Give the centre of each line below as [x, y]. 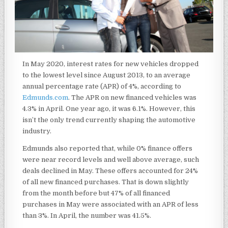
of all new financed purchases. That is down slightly [106, 182]
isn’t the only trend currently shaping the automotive [109, 120]
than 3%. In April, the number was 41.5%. [87, 216]
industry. [37, 131]
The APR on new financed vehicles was [133, 98]
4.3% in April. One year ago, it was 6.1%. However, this [109, 109]
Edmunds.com [46, 98]
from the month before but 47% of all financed [96, 193]
